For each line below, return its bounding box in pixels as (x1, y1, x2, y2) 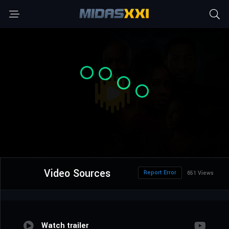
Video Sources (43, 166, 110, 181)
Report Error (144, 169, 176, 177)
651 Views (187, 169, 214, 177)
